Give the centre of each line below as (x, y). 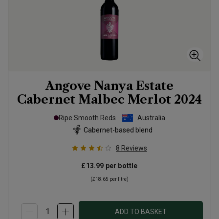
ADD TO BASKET (141, 212)
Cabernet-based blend (118, 130)
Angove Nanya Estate (109, 86)
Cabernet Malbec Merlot (94, 99)
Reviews (134, 148)
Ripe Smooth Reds (87, 118)
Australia (151, 118)
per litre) (119, 179)
